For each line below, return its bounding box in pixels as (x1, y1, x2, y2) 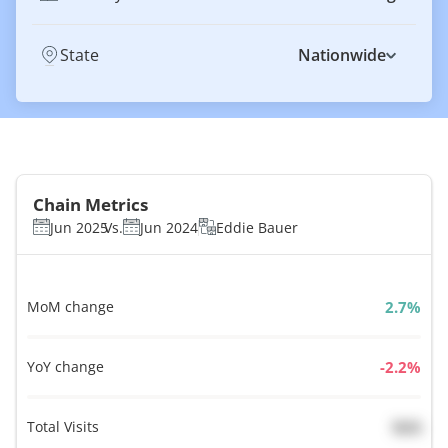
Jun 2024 (140, 218, 198, 237)
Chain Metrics (33, 193, 148, 216)
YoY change (27, 357, 105, 376)
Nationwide (298, 44, 386, 66)
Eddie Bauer (216, 218, 298, 237)
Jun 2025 (50, 218, 108, 237)
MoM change (27, 297, 115, 316)
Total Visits (27, 417, 100, 436)
